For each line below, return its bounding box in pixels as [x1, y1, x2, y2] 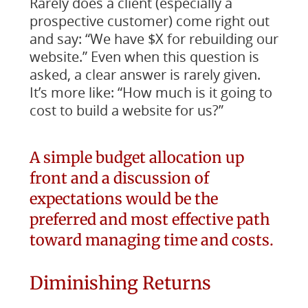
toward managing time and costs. [29, 230, 274, 250]
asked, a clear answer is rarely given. [29, 65, 261, 84]
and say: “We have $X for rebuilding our [29, 30, 278, 48]
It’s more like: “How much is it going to [29, 83, 272, 102]
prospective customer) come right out [29, 12, 269, 30]
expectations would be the [29, 189, 218, 208]
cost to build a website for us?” [29, 101, 223, 120]
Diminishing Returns [29, 272, 211, 294]
